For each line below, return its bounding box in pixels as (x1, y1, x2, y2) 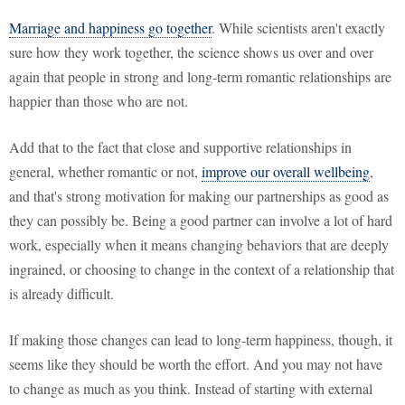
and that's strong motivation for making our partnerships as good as (9, 186, 389, 206)
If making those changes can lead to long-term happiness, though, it (9, 330, 392, 350)
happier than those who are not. (9, 91, 188, 111)
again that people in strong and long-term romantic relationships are (9, 67, 391, 87)
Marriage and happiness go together (9, 18, 212, 38)
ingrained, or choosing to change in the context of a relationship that (9, 259, 394, 279)
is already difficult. (9, 284, 114, 304)
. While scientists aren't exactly (212, 18, 385, 38)
